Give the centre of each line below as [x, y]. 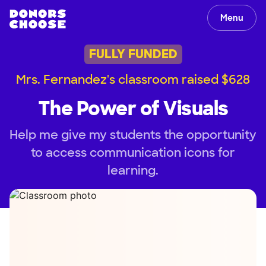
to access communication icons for [133, 152]
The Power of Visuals [133, 108]
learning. [133, 170]
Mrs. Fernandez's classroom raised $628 [133, 79]
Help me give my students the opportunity [133, 134]
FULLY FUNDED [133, 54]
